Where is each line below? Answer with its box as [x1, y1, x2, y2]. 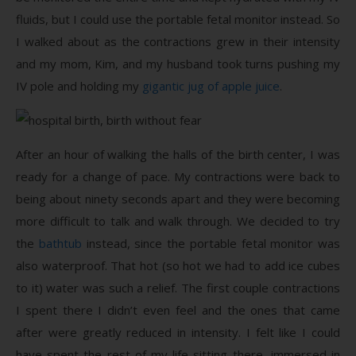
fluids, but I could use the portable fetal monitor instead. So [16, 10, 340, 27]
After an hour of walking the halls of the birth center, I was [16, 145, 340, 162]
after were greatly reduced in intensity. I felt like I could [16, 323, 340, 340]
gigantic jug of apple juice [142, 77, 280, 94]
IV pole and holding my [16, 77, 142, 94]
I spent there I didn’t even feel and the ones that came [16, 301, 340, 318]
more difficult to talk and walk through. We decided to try [16, 212, 340, 229]
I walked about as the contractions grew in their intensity [16, 33, 340, 49]
